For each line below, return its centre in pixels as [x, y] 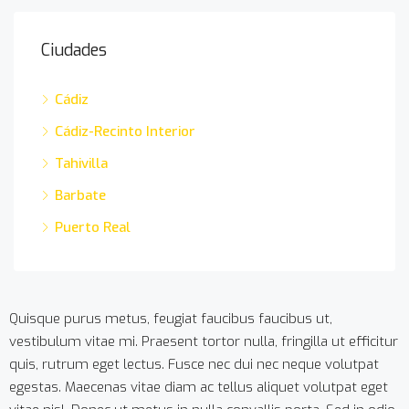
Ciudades [74, 50]
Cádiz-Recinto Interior [125, 131]
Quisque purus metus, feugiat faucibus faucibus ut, [171, 319]
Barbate [80, 195]
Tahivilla [81, 163]
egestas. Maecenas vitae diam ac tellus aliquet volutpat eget [199, 387]
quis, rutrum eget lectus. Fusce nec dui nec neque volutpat [194, 364]
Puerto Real [93, 227]
